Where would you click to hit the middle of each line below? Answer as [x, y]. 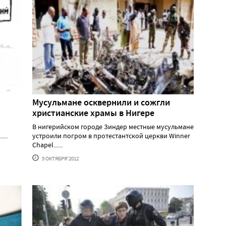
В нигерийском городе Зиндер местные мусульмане [113, 127]
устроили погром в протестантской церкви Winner [111, 136]
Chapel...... [47, 145]
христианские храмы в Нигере [93, 113]
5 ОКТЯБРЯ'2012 [60, 159]
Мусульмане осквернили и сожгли [101, 103]
